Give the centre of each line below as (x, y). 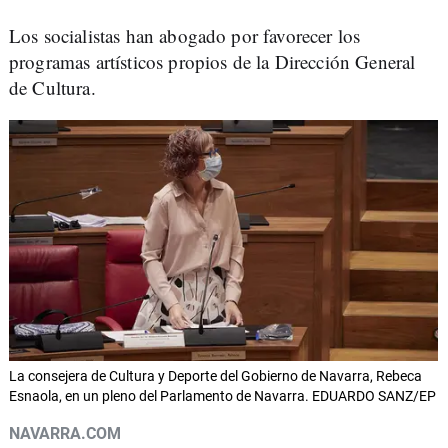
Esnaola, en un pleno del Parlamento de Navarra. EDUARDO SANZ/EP (222, 396)
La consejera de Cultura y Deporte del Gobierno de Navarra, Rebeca (215, 376)
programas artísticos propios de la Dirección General (212, 61)
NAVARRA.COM (65, 434)
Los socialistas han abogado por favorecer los (185, 35)
